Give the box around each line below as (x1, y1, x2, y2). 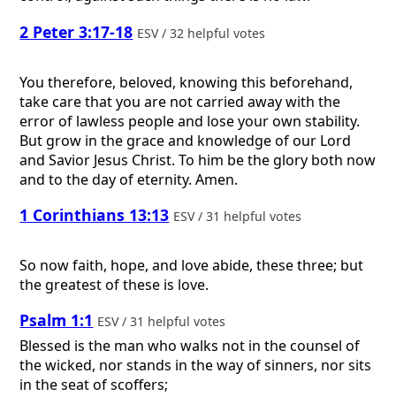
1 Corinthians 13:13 (19, 204, 170, 226)
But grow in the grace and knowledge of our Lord (19, 130, 352, 150)
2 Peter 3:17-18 (19, 20, 133, 42)
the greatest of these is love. (19, 274, 209, 294)
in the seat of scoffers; (19, 374, 169, 394)
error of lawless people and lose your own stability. (19, 110, 361, 131)
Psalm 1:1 (19, 309, 94, 331)
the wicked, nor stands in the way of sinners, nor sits (19, 354, 372, 375)
